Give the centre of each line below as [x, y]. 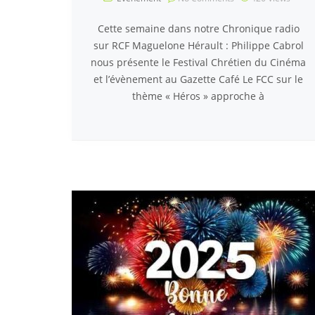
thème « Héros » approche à [198, 96]
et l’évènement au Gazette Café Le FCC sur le [198, 79]
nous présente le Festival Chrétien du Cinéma [198, 62]
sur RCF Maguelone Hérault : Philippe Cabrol [198, 45]
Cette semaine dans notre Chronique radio [198, 28]
